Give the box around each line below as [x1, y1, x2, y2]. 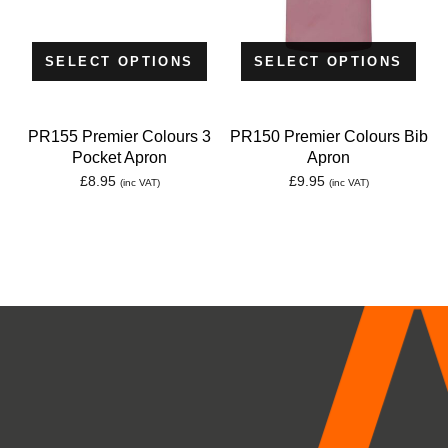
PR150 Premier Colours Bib [229, 127, 428, 145]
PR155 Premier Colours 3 [28, 127, 211, 145]
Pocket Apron [72, 148, 167, 166]
